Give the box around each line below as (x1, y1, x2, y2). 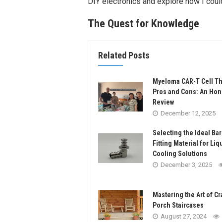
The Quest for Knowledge (88, 17, 199, 30)
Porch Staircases (153, 201, 204, 210)
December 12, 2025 (161, 110, 216, 117)
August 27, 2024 (161, 213, 207, 221)
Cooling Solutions (153, 150, 207, 158)
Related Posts (98, 50, 150, 61)
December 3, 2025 (161, 161, 212, 169)
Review (153, 98, 174, 107)
